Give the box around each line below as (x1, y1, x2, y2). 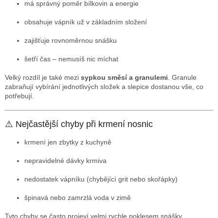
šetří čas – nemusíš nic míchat (24, 55, 118, 63)
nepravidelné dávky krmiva (24, 157, 107, 165)
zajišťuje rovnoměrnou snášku (24, 36, 117, 45)
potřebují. (5, 92, 34, 100)
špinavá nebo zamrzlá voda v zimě (24, 194, 131, 202)
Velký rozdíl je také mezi (5, 73, 79, 82)
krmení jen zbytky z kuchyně (24, 138, 111, 146)
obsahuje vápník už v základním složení (24, 18, 147, 26)
